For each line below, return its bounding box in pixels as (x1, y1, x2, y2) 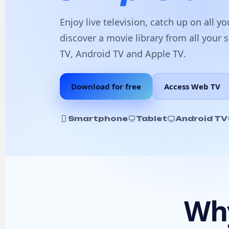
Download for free (71, 81, 141, 91)
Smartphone (68, 114, 128, 123)
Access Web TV (164, 81, 220, 91)
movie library (106, 32, 163, 44)
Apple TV (145, 48, 184, 60)
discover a (60, 32, 106, 44)
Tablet (136, 114, 167, 123)
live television (86, 16, 145, 28)
